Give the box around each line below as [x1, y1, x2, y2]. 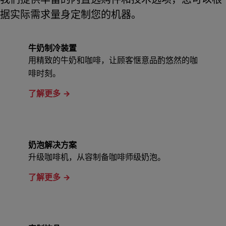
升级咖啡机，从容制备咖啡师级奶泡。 [28, 153, 165, 162]
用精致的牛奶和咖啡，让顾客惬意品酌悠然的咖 [28, 56, 198, 65]
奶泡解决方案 [28, 141, 77, 150]
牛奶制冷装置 [28, 44, 77, 53]
